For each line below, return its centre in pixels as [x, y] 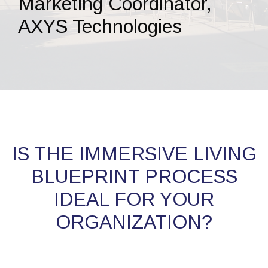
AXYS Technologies [100, 26]
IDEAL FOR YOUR [134, 199]
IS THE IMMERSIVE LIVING [134, 153]
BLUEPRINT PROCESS [134, 176]
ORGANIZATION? [134, 222]
